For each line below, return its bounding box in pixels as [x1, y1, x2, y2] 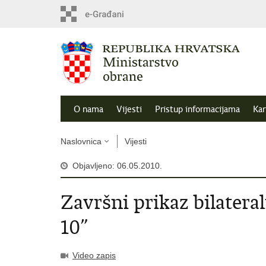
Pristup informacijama [155, 104, 240, 115]
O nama [74, 104, 103, 115]
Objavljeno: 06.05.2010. [72, 161, 162, 170]
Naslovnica [61, 137, 102, 146]
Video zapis [72, 251, 116, 260]
